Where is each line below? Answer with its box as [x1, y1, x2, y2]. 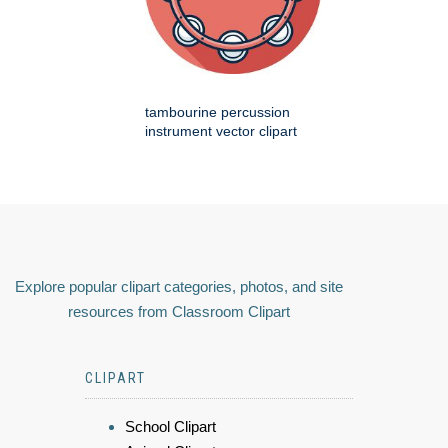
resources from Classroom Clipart [68, 302, 290, 320]
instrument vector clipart [145, 122, 297, 139]
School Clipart [125, 417, 216, 435]
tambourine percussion [145, 103, 290, 120]
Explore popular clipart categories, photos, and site [15, 277, 343, 295]
